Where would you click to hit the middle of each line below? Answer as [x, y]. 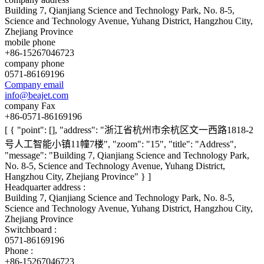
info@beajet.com [37, 95]
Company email [34, 84]
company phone [34, 63]
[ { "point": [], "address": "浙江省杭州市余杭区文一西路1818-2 [129, 130]
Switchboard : [31, 229]
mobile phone [30, 42]
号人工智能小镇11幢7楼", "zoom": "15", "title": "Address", [121, 144]
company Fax [30, 105]
